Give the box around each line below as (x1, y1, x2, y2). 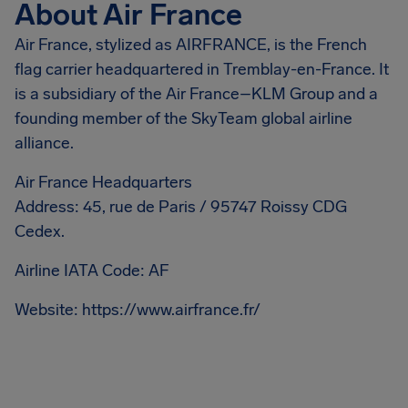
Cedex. (15, 221, 65, 241)
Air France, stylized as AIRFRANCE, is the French (15, 35, 367, 55)
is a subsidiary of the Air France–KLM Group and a (15, 84, 378, 104)
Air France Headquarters (15, 172, 192, 192)
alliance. (15, 133, 74, 153)
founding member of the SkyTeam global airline (15, 108, 352, 128)
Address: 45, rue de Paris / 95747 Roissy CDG (15, 197, 347, 217)
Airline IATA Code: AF (15, 260, 169, 280)
